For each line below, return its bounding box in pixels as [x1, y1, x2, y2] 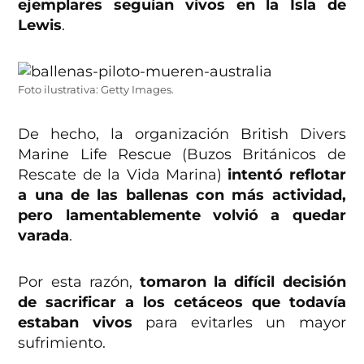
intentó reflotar [227, 165, 346, 184]
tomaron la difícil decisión [140, 272, 346, 291]
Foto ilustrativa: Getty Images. [18, 83, 175, 96]
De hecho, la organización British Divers [18, 124, 346, 143]
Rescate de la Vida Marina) [18, 165, 228, 184]
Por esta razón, [18, 272, 140, 291]
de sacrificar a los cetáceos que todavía [18, 292, 346, 311]
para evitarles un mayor [145, 313, 346, 331]
